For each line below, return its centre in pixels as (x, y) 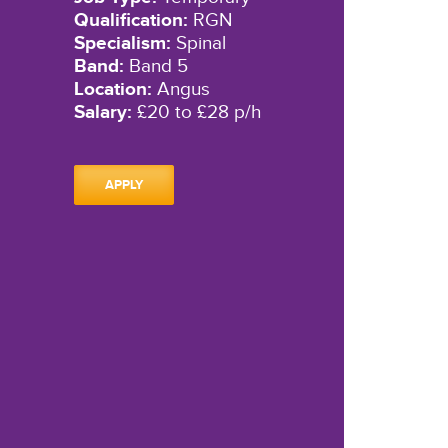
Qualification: (130, 21)
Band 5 (155, 66)
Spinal (198, 43)
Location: (112, 90)
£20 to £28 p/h (196, 112)
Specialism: (122, 44)
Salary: (102, 113)
